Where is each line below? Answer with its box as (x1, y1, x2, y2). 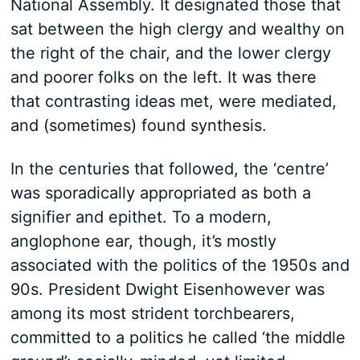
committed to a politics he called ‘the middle (10, 328, 346, 347)
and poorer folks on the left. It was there (10, 67, 317, 87)
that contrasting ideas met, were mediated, (10, 92, 337, 111)
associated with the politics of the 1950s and (10, 256, 350, 275)
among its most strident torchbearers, (10, 304, 295, 323)
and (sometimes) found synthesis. (10, 116, 267, 135)
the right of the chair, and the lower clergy (10, 43, 331, 63)
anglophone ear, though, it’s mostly (10, 231, 276, 251)
